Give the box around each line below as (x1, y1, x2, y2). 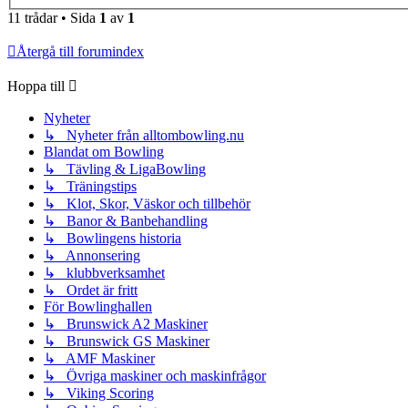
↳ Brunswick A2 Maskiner (44, 316, 208, 332)
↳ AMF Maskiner (44, 351, 155, 367)
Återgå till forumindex (16, 44, 144, 60)
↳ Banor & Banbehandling (44, 213, 208, 229)
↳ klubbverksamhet (44, 265, 165, 281)
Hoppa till (7, 78, 65, 95)
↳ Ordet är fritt (44, 282, 138, 299)
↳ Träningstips (44, 178, 137, 195)
